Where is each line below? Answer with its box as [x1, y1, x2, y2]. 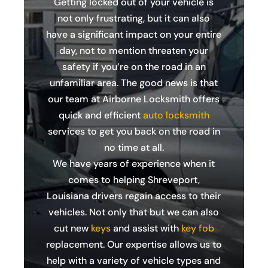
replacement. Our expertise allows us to [45, 238, 222, 251]
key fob [181, 222, 214, 234]
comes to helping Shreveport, [68, 173, 200, 186]
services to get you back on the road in [47, 125, 220, 138]
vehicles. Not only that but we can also [48, 206, 220, 218]
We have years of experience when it [53, 157, 215, 170]
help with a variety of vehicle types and [47, 254, 221, 267]
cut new [53, 222, 91, 234]
